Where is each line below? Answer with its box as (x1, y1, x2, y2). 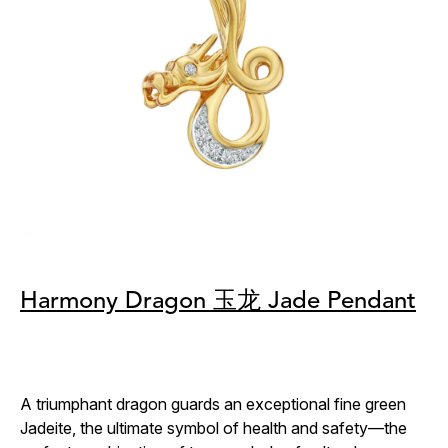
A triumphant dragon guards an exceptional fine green (20, 394, 406, 414)
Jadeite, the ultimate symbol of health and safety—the (20, 418, 407, 438)
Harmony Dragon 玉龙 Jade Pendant (20, 290, 416, 314)
